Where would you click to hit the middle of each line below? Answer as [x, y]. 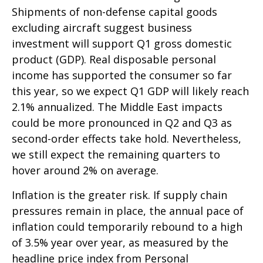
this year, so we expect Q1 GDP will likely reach [130, 91]
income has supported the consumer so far [122, 75]
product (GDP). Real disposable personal [114, 59]
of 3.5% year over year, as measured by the [120, 242]
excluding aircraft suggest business [102, 27]
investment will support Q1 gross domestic [122, 43]
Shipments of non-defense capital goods [114, 11]
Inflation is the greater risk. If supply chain [119, 195]
